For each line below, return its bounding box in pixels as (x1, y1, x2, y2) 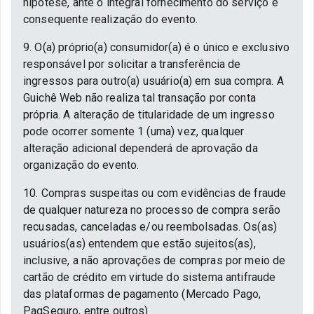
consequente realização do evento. (23, 13, 198, 26)
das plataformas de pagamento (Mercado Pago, (23, 287, 261, 301)
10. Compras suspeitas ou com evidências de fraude (23, 186, 287, 200)
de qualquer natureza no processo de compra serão (23, 203, 281, 217)
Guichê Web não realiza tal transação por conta (23, 91, 256, 104)
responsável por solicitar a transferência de (23, 57, 241, 71)
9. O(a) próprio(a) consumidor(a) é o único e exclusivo (23, 41, 290, 54)
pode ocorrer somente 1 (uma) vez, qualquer (23, 125, 245, 138)
